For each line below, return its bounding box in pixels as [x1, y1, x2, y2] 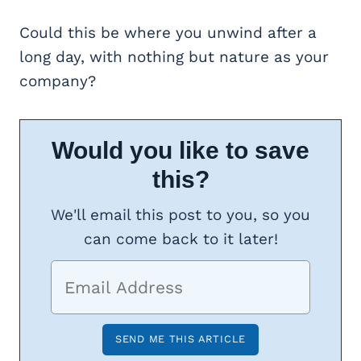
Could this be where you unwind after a [19, 23, 317, 42]
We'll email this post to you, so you [51, 205, 310, 224]
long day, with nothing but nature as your [19, 47, 329, 66]
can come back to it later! [83, 229, 278, 248]
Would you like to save [52, 136, 309, 164]
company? [19, 71, 96, 90]
